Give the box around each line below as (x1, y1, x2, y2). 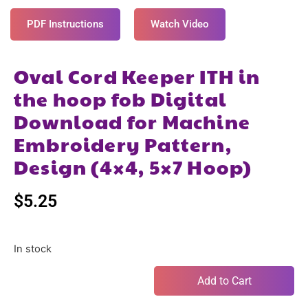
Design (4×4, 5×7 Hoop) (14, 153, 252, 181)
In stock (14, 242, 52, 255)
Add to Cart (197, 274, 252, 287)
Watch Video (151, 18, 209, 31)
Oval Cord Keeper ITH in (14, 63, 261, 90)
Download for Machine (14, 108, 251, 135)
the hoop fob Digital (14, 85, 227, 113)
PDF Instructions (27, 18, 104, 31)
